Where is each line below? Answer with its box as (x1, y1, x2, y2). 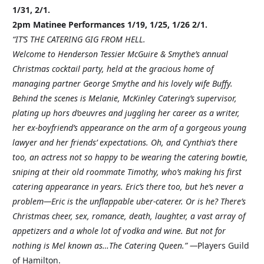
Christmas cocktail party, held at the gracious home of (12, 63, 213, 74)
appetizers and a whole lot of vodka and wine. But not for (12, 225, 226, 236)
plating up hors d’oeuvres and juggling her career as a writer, (12, 107, 240, 118)
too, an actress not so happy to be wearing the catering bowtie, (12, 151, 248, 163)
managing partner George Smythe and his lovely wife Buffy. (12, 78, 233, 89)
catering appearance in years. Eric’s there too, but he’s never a (12, 181, 243, 192)
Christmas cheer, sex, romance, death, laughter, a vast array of (12, 210, 245, 222)
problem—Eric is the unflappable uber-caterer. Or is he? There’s (12, 196, 246, 207)
